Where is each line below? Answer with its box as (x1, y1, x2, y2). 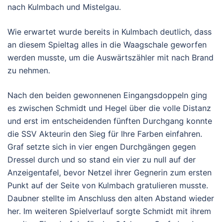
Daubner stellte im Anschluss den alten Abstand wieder (7, 193, 214, 203)
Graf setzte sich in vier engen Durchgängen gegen (7, 142, 196, 152)
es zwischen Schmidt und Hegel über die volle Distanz (7, 103, 211, 113)
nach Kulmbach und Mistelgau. (7, 2, 121, 12)
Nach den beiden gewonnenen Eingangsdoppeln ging (7, 90, 207, 100)
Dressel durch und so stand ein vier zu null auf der (7, 155, 196, 165)
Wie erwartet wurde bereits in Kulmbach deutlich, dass (7, 27, 212, 37)
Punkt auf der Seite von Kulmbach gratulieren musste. (7, 180, 208, 190)
